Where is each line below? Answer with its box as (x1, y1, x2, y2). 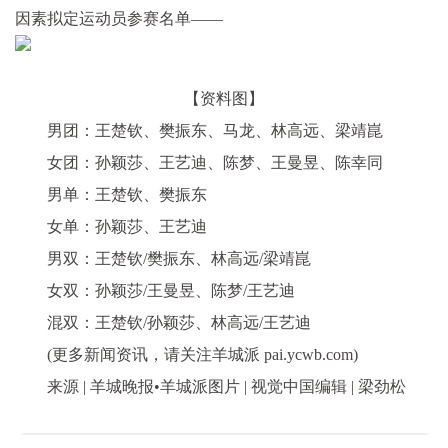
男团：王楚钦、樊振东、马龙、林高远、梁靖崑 (47, 122, 383, 139)
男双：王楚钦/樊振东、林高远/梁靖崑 (47, 250, 311, 267)
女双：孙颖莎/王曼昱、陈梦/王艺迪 (47, 282, 295, 299)
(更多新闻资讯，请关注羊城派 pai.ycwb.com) (47, 346, 358, 363)
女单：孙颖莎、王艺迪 (47, 218, 207, 235)
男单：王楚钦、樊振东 (47, 186, 207, 203)
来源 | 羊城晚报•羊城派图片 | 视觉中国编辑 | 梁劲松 (47, 378, 406, 395)
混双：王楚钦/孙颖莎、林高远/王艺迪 (47, 314, 311, 331)
